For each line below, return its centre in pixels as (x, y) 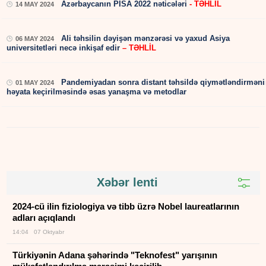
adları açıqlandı (44, 218)
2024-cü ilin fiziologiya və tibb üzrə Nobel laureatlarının (126, 207)
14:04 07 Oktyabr (39, 232)
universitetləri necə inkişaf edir (65, 48)
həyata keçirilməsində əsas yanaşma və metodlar (97, 92)
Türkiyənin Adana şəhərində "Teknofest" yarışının (115, 255)
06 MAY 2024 (35, 39)
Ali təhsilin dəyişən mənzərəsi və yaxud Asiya (146, 39)
